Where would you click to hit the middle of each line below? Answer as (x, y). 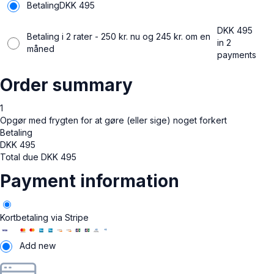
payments (236, 54)
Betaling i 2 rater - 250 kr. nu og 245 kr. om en (119, 36)
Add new (38, 245)
